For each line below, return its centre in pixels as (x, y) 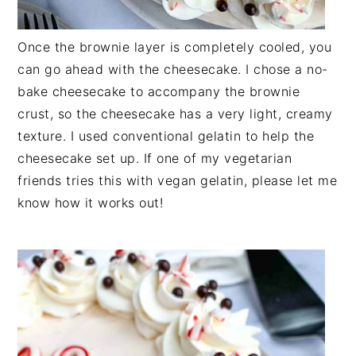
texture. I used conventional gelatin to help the (166, 136)
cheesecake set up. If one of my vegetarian (155, 158)
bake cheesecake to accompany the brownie (159, 91)
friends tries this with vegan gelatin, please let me (178, 180)
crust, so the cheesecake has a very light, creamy (175, 114)
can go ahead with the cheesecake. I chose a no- (173, 69)
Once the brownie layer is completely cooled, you (175, 47)
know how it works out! (91, 203)
